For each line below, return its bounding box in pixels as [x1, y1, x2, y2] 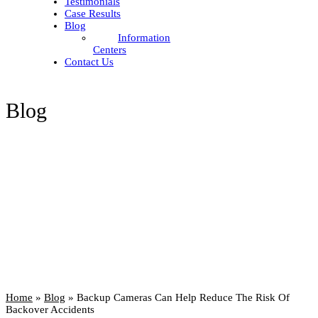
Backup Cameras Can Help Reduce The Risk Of [77, 291, 290, 303]
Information [118, 31, 170, 43]
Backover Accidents [6, 303, 94, 315]
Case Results [65, 7, 121, 19]
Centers [93, 43, 126, 55]
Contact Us [65, 55, 114, 67]
